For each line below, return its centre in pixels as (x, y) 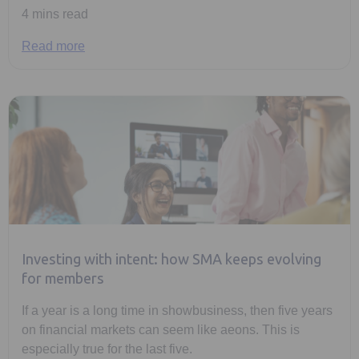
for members (63, 279)
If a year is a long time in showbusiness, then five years (177, 311)
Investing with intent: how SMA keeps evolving (171, 260)
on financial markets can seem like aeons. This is (161, 330)
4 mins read (55, 14)
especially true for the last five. (107, 349)
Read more (53, 46)
